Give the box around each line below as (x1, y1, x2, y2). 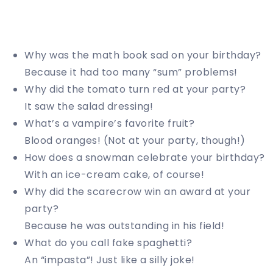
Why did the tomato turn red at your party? (24, 82, 246, 97)
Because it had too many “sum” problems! (24, 65, 238, 80)
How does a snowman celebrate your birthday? (24, 151, 265, 165)
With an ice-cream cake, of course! (24, 168, 204, 182)
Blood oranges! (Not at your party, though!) (24, 133, 246, 148)
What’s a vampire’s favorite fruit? (24, 116, 194, 131)
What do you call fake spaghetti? (24, 236, 192, 250)
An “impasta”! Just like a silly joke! (24, 253, 195, 268)
